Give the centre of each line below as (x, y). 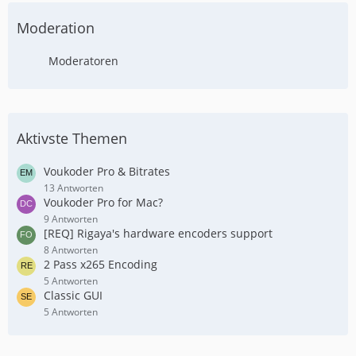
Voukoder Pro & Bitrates (107, 171)
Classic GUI (73, 295)
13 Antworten (74, 188)
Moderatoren (83, 60)
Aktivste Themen (72, 138)
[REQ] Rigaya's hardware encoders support (158, 233)
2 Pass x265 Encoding (101, 264)
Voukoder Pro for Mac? (103, 202)
